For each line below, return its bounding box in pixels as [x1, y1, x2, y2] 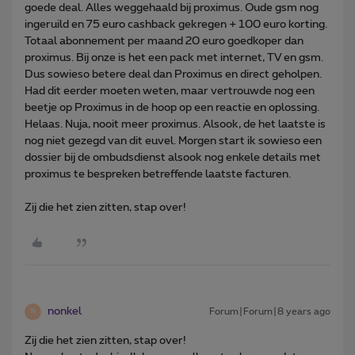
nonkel [48, 305, 82, 317]
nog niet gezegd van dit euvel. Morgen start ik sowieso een [25, 135, 322, 147]
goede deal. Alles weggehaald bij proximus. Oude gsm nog [25, 2, 319, 13]
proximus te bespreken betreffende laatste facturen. [25, 168, 291, 180]
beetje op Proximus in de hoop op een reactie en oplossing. [25, 101, 319, 113]
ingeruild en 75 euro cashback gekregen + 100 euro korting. [25, 18, 327, 30]
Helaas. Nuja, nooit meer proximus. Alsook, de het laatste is [25, 118, 326, 130]
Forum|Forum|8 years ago [209, 306, 330, 316]
